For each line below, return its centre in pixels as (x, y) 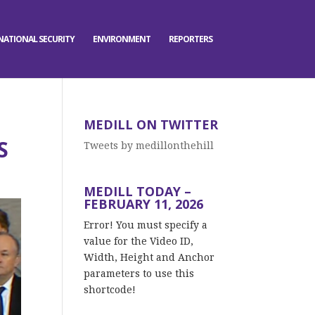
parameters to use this (139, 274)
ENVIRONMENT (122, 39)
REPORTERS (191, 39)
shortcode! (110, 290)
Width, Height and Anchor (149, 257)
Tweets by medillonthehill (149, 146)
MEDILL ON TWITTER (151, 124)
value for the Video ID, (139, 241)
